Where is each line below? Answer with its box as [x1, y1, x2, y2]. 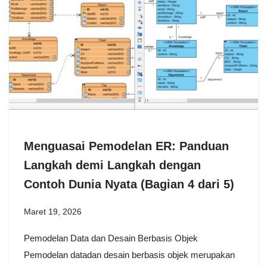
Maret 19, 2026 [24, 207, 82, 216]
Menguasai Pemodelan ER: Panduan [24, 139, 229, 153]
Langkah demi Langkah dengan [24, 158, 201, 172]
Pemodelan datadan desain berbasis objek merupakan [24, 249, 235, 260]
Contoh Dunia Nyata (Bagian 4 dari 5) [24, 177, 234, 191]
